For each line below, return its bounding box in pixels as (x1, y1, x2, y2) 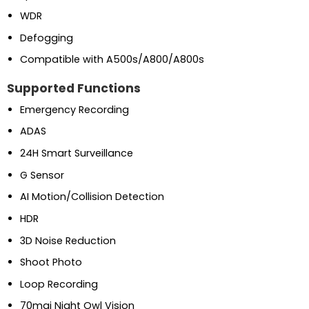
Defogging (19, 30, 73, 45)
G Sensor (19, 168, 64, 182)
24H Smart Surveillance (19, 146, 133, 161)
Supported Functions (6, 80, 141, 97)
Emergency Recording (19, 102, 129, 117)
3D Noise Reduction (19, 233, 116, 248)
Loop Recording (19, 277, 98, 291)
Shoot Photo (19, 255, 82, 270)
